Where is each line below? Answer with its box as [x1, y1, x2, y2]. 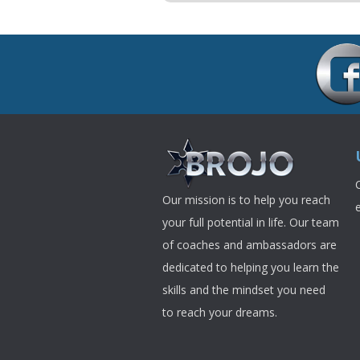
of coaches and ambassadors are [162, 237, 337, 253]
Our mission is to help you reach [162, 192, 330, 208]
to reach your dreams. [162, 305, 287, 321]
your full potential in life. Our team [162, 215, 339, 231]
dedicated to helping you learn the [162, 260, 339, 276]
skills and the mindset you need [162, 282, 325, 298]
